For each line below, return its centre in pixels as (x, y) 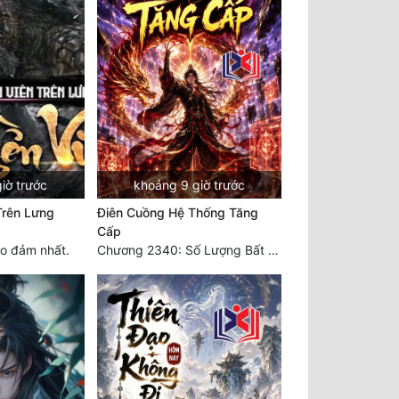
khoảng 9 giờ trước (189, 184)
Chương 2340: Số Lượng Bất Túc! (273, 249)
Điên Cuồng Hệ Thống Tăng (177, 212)
